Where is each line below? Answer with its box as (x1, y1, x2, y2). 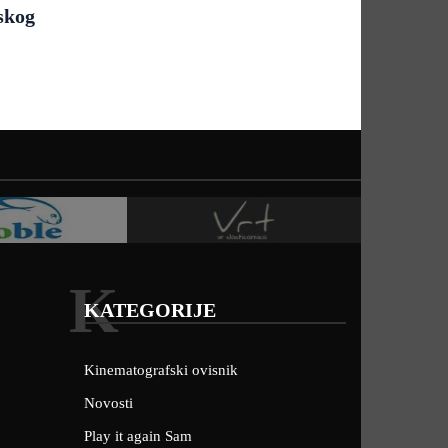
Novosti (83, 395, 133, 411)
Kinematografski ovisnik (83, 362, 238, 378)
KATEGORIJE (83, 299, 216, 321)
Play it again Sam (83, 428, 192, 444)
